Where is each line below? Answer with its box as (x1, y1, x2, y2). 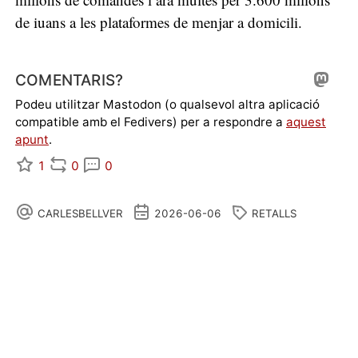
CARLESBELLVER (38, 206, 123, 220)
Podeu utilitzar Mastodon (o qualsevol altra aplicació (15, 97, 320, 113)
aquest (286, 114, 326, 130)
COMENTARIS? (15, 70, 124, 89)
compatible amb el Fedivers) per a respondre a (15, 114, 286, 130)
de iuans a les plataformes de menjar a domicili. (15, 12, 302, 32)
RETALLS (252, 206, 297, 220)
